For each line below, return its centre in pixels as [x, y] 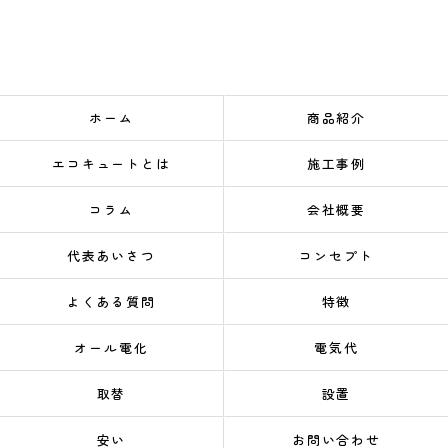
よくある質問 [111, 301]
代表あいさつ [111, 255]
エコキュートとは [111, 163]
